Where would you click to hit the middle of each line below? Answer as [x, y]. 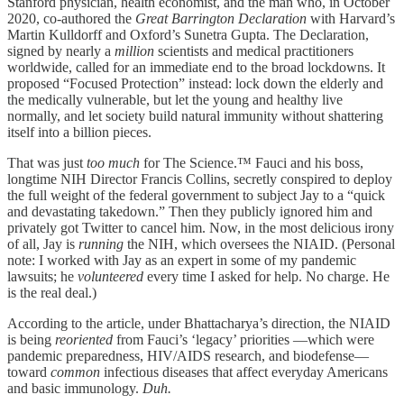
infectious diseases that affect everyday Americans [244, 372]
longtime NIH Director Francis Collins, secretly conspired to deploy [200, 179]
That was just [47, 163]
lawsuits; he [42, 277]
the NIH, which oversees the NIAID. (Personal [259, 244]
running [101, 244]
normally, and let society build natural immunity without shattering [195, 116]
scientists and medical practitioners [254, 51]
